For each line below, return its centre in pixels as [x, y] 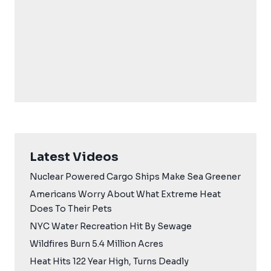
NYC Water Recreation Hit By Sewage [111, 227]
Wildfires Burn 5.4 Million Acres [96, 244]
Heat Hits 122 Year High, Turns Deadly [109, 262]
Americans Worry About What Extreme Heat [125, 194]
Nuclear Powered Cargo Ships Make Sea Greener [135, 177]
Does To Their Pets [71, 209]
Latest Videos [74, 157]
